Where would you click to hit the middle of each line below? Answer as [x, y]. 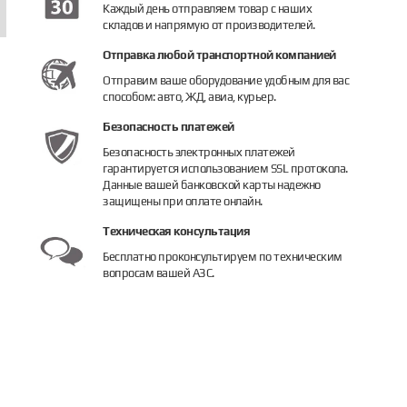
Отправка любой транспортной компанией [219, 55]
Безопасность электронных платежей [199, 152]
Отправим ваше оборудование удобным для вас [226, 80]
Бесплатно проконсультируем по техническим [223, 257]
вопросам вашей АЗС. [159, 273]
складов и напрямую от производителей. [209, 25]
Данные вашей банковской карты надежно [212, 185]
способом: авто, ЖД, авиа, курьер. [189, 97]
